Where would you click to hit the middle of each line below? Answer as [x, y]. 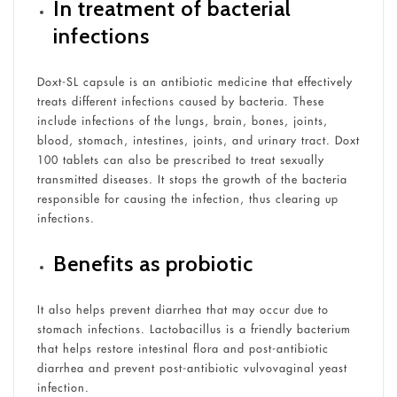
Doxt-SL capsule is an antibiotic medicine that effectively [195, 81]
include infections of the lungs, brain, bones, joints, [182, 120]
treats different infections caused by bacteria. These [180, 101]
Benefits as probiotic [153, 264]
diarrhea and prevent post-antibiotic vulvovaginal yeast [192, 368]
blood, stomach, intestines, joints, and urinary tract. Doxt [198, 140]
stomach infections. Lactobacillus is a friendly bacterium [194, 329]
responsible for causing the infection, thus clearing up [187, 198]
